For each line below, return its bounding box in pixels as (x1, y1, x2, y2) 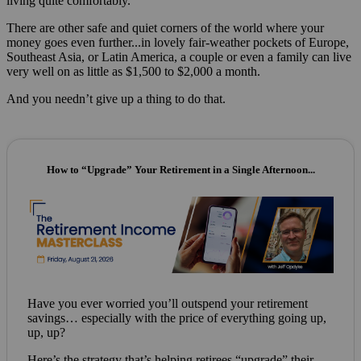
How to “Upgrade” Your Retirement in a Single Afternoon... (46, 164, 315, 176)
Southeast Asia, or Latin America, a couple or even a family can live (6, 50, 351, 64)
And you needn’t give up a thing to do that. (6, 92, 226, 106)
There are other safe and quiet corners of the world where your (6, 21, 324, 35)
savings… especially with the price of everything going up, (27, 311, 326, 326)
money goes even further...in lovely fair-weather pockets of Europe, (6, 35, 349, 50)
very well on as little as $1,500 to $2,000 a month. (6, 64, 260, 79)
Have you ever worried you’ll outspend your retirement (27, 297, 308, 311)
